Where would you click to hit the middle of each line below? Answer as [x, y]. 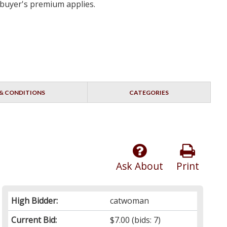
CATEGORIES [149, 93]
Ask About [139, 166]
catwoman [130, 201]
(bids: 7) [145, 220]
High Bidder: [35, 201]
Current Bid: [34, 220]
